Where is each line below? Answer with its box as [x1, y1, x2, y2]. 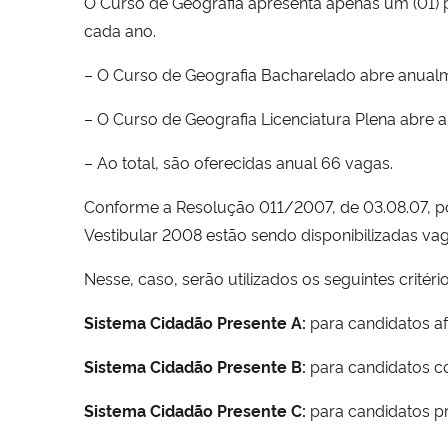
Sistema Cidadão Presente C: [84, 398, 306, 421]
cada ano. [84, 18, 156, 41]
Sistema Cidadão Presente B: [84, 354, 306, 377]
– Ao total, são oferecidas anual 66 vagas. [84, 150, 393, 173]
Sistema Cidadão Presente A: [84, 310, 306, 333]
